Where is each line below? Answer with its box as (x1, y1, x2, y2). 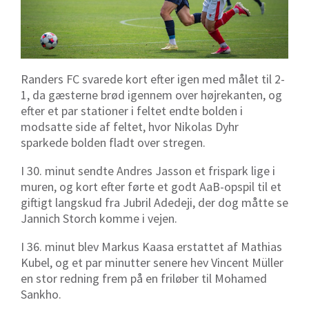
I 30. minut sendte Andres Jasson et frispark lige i (21, 163, 275, 179)
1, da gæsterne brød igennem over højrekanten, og (21, 87, 282, 103)
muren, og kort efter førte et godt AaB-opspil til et (21, 179, 281, 195)
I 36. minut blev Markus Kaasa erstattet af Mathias (21, 239, 282, 255)
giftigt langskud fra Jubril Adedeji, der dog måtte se (21, 195, 288, 211)
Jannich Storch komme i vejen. (21, 210, 177, 227)
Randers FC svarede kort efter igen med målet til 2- (21, 71, 285, 88)
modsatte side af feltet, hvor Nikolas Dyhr (21, 119, 239, 135)
